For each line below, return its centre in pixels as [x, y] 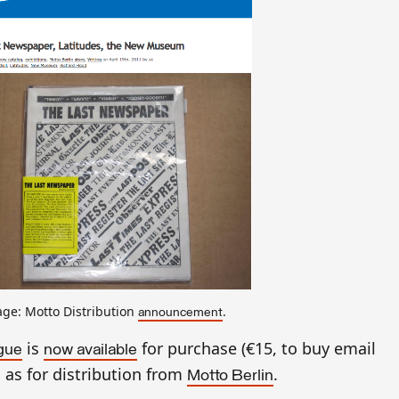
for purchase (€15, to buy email [256, 348]
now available [90, 350]
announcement [180, 313]
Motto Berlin [230, 376]
